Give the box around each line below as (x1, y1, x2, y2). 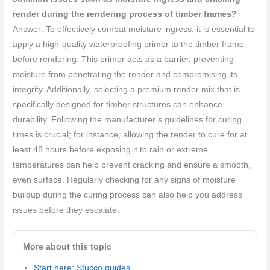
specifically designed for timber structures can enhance (13, 99, 223, 109)
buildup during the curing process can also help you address (13, 190, 243, 199)
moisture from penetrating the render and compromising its (13, 69, 238, 79)
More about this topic (23, 242, 112, 252)
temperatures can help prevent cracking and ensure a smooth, (13, 160, 251, 169)
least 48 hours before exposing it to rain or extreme (13, 145, 209, 154)
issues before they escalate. (13, 205, 120, 215)
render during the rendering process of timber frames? (13, 9, 237, 19)
